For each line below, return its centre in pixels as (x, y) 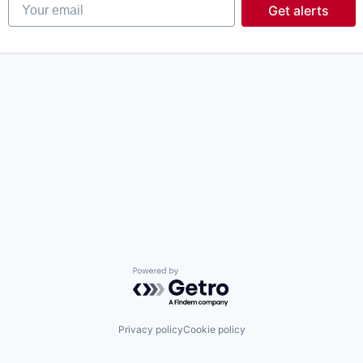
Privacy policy (150, 329)
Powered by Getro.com (203, 275)
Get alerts (298, 11)
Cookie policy (214, 329)
